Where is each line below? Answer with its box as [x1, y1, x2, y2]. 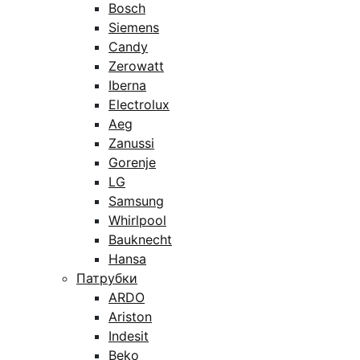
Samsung [108, 193, 164, 209]
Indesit [108, 328, 149, 344]
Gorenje [108, 154, 156, 170]
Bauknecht [108, 231, 172, 247]
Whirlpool [108, 212, 166, 228]
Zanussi [108, 135, 154, 151]
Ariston [108, 309, 152, 325]
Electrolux [108, 96, 170, 112]
